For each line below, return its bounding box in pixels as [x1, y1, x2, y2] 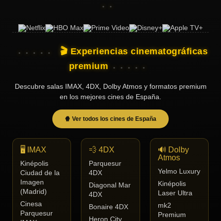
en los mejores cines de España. [60, 93, 161, 101]
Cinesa [20, 200, 42, 208]
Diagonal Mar [89, 182, 131, 189]
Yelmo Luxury [157, 168, 200, 176]
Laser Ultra [157, 189, 192, 197]
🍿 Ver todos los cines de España [65, 115, 156, 123]
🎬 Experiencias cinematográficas [57, 46, 208, 57]
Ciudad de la [20, 169, 60, 177]
